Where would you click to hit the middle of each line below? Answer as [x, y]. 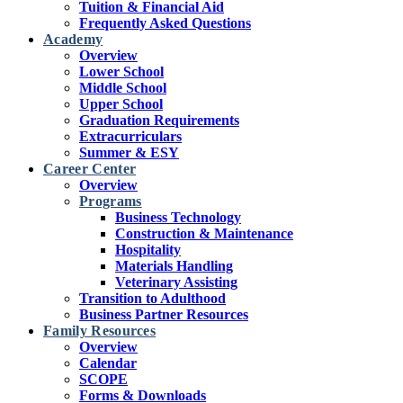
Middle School [123, 88]
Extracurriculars [130, 136]
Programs [111, 201]
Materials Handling [174, 266]
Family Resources [100, 331]
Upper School [121, 104]
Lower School [121, 72]
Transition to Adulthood [152, 298]
